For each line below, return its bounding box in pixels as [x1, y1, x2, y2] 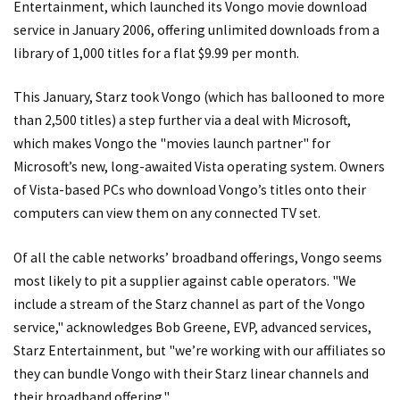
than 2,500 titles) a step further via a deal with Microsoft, [13, 112, 351, 129]
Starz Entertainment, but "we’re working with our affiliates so [13, 341, 386, 359]
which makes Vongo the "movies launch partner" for [13, 135, 330, 153]
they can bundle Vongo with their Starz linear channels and [13, 364, 369, 382]
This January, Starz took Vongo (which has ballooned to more [13, 88, 385, 106]
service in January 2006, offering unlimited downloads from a [13, 21, 379, 38]
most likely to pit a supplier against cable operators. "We [13, 271, 356, 289]
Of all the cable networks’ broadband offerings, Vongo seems [13, 248, 382, 266]
